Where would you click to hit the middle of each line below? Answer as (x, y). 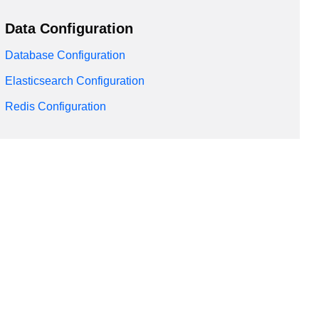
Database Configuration (65, 55)
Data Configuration (69, 28)
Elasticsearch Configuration (75, 80)
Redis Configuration (56, 107)
